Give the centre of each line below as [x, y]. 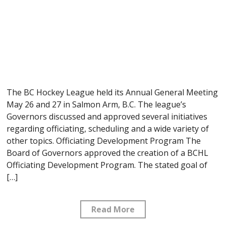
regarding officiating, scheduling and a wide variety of [108, 128]
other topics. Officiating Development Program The [104, 140]
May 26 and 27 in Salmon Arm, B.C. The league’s [97, 104]
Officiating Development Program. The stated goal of [107, 165]
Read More [113, 209]
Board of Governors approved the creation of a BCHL [108, 153]
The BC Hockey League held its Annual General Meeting [112, 92]
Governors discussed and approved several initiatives [107, 116]
